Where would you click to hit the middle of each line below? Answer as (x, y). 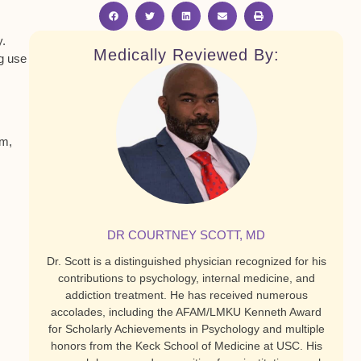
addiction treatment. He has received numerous (186, 295)
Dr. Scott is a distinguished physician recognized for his (186, 261)
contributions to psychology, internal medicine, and (186, 278)
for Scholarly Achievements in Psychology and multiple (186, 329)
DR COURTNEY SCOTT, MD (186, 235)
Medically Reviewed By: (186, 55)
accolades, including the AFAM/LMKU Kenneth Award (186, 312)
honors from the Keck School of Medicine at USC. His (186, 346)
